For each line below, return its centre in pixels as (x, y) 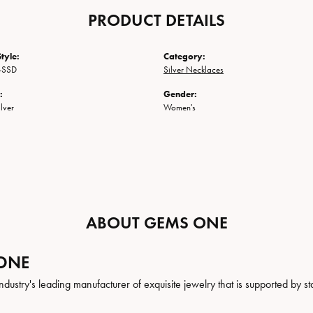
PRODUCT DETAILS (156, 20)
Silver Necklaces (194, 70)
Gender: (180, 94)
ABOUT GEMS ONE (156, 223)
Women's (180, 107)
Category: (184, 56)
